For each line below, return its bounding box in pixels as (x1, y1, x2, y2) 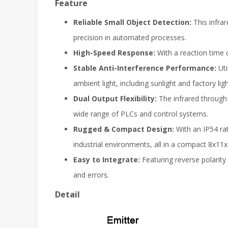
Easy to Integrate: (73, 155, 140, 164)
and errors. (73, 170, 109, 180)
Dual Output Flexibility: (73, 94, 157, 103)
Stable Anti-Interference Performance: (73, 63, 218, 73)
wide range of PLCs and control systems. (73, 109, 208, 119)
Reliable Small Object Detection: (73, 17, 191, 27)
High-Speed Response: (73, 48, 157, 58)
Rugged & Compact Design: (73, 124, 174, 134)
